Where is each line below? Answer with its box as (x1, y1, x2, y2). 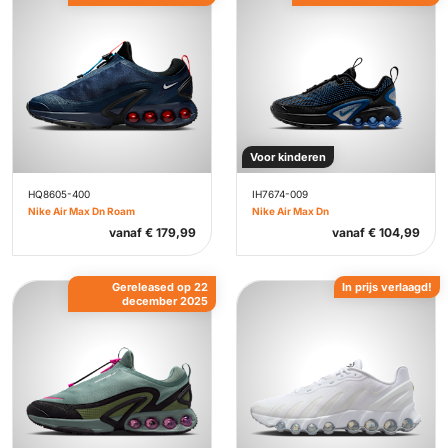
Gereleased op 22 (112, 280, 208, 294)
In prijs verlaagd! (342, 280, 432, 294)
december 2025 (122, 294, 208, 308)
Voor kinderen (250, 150, 326, 164)
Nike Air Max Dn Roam (28, 205, 135, 217)
